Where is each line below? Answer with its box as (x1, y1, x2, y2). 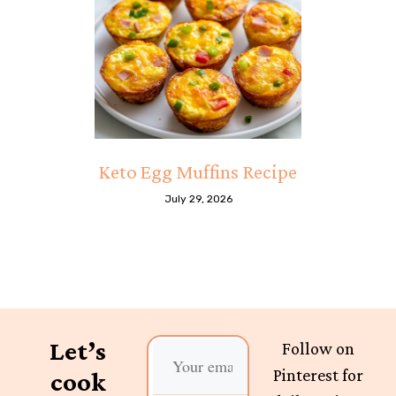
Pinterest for (273, 364, 363, 385)
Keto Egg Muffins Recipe (99, 159, 297, 183)
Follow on (282, 338, 354, 358)
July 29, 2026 (164, 192, 232, 205)
